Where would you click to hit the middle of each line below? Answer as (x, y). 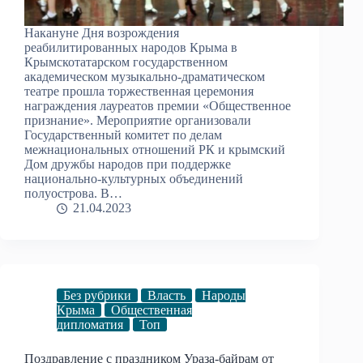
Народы (224, 296)
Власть (167, 296)
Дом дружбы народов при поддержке (128, 164)
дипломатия (90, 325)
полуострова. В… (73, 194)
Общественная (152, 310)
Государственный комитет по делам (123, 135)
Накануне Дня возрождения (102, 33)
